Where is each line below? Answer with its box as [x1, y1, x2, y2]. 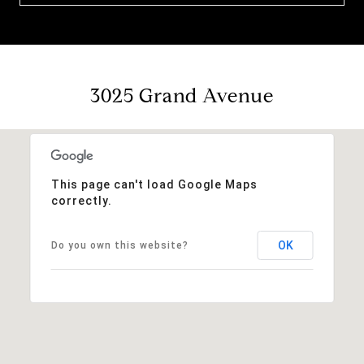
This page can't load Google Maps [50, 177, 258, 191]
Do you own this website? [50, 239, 188, 251]
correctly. [50, 193, 112, 207]
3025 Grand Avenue [90, 83, 274, 108]
